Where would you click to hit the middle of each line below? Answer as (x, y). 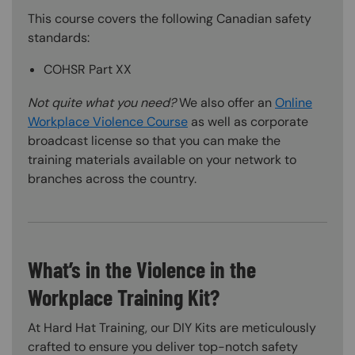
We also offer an (225, 102)
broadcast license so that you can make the (154, 140)
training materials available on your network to (162, 159)
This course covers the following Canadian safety (170, 18)
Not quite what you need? (102, 102)
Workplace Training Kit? (124, 297)
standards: (59, 37)
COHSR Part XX (88, 69)
